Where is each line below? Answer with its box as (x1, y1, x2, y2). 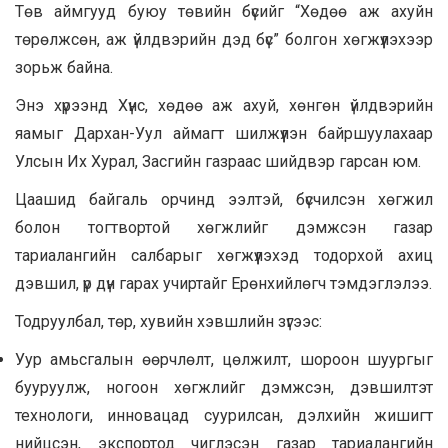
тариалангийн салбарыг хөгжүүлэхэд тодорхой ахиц (15, 245, 433, 265)
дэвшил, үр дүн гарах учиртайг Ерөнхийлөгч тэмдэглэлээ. (15, 273, 432, 293)
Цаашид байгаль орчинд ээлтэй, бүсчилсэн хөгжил (15, 189, 433, 209)
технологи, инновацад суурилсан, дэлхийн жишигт (15, 405, 433, 425)
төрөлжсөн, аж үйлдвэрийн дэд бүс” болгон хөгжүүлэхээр (15, 29, 433, 49)
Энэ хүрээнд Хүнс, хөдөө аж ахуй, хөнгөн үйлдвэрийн (15, 95, 433, 115)
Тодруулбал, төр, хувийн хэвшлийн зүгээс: (15, 311, 322, 331)
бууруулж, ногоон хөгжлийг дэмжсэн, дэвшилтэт (15, 377, 433, 397)
